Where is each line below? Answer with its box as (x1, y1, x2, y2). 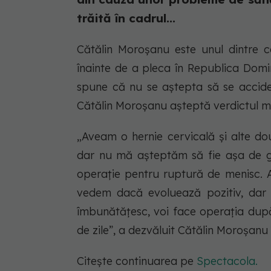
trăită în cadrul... (77, 10, 175, 25)
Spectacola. (197, 253, 258, 268)
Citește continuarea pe (77, 253, 197, 268)
